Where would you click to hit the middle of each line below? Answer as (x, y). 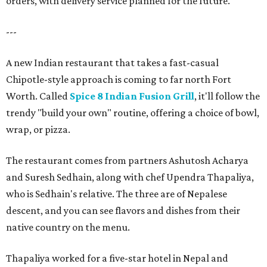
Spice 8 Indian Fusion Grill (132, 96)
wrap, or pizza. (38, 129)
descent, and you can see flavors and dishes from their (123, 210)
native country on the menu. (68, 227)
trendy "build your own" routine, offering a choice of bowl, (133, 113)
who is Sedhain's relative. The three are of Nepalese (117, 194)
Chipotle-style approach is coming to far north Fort (119, 79)
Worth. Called (38, 96)
